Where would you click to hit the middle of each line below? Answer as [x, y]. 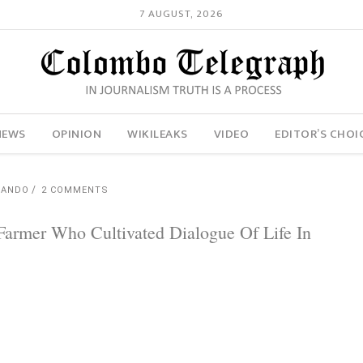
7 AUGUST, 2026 [181, 14]
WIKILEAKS [158, 134]
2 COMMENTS [75, 190]
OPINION [77, 134]
